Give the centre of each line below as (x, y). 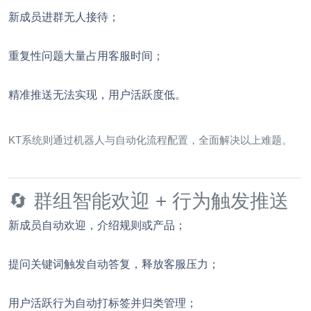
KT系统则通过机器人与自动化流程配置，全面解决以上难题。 (150, 140)
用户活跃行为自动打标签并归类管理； (103, 302)
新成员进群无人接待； (64, 16)
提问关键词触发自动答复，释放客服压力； (114, 263)
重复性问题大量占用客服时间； (86, 55)
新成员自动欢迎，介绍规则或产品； (97, 225)
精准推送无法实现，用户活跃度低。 (97, 94)
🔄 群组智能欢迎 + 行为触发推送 (149, 201)
